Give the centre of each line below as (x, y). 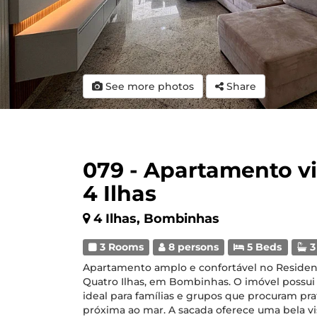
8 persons (192, 247)
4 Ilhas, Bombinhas (156, 219)
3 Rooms (121, 247)
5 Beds (263, 247)
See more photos (148, 86)
